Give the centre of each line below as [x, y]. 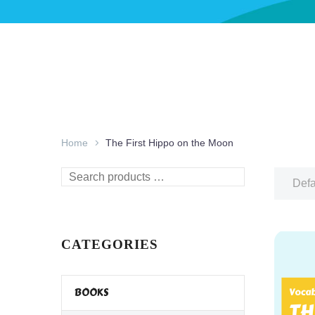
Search [78, 175]
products [82, 193]
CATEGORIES [110, 245]
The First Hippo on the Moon [169, 142]
